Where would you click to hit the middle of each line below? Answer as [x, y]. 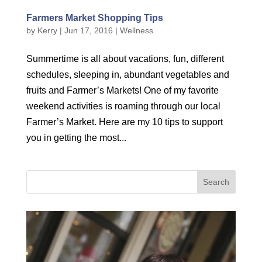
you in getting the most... [76, 138]
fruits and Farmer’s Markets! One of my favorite [122, 90]
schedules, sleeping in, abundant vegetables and [127, 75]
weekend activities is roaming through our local [123, 106]
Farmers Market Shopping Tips [94, 18]
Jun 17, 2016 [88, 30]
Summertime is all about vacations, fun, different [125, 59]
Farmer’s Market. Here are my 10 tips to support [124, 122]
